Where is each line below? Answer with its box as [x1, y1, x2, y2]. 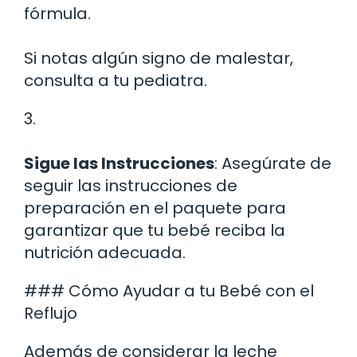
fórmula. [24, 2, 91, 25]
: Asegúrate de [214, 151, 331, 175]
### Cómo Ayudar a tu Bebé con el [24, 279, 314, 302]
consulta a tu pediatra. [24, 69, 207, 92]
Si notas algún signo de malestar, [24, 46, 293, 69]
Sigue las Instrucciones [24, 151, 214, 175]
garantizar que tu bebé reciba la [24, 218, 285, 241]
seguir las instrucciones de [24, 174, 237, 197]
